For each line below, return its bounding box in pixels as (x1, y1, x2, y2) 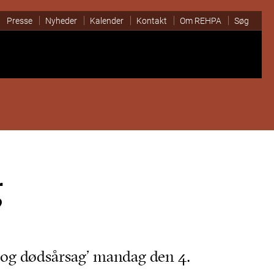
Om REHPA (180, 15, 221, 26)
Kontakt (136, 15, 167, 26)
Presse (7, 15, 32, 26)
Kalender (90, 15, 124, 26)
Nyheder (45, 15, 77, 26)
